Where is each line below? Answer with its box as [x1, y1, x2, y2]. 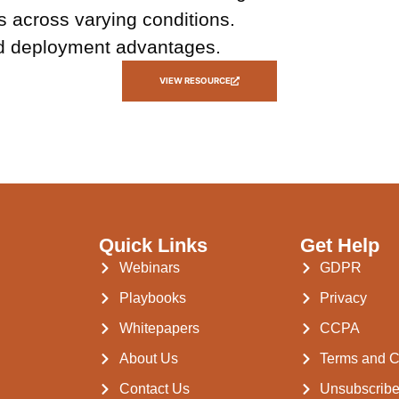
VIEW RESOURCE [159, 76, 232, 86]
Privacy [320, 289, 368, 305]
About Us [118, 350, 178, 366]
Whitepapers [118, 320, 199, 336]
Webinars [118, 259, 180, 275]
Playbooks [118, 289, 186, 305]
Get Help [299, 233, 379, 256]
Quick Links [99, 233, 208, 256]
